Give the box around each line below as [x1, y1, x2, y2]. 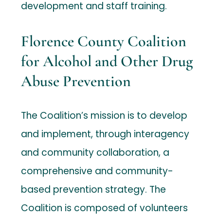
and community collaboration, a [21, 145, 170, 159]
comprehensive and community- [21, 164, 174, 178]
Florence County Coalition [21, 31, 187, 51]
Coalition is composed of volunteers [21, 201, 188, 215]
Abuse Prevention [21, 71, 131, 91]
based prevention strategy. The [21, 182, 166, 196]
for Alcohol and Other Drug [21, 51, 193, 71]
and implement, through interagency [21, 127, 190, 141]
